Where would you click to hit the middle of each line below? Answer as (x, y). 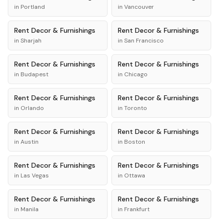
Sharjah (31, 41)
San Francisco (144, 41)
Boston (135, 142)
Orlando (32, 108)
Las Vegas (35, 175)
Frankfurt (137, 209)
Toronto (136, 108)
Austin (30, 142)
